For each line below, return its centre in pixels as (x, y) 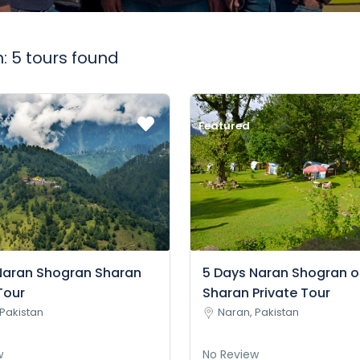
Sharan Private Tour (266, 293)
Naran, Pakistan (258, 313)
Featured (224, 126)
